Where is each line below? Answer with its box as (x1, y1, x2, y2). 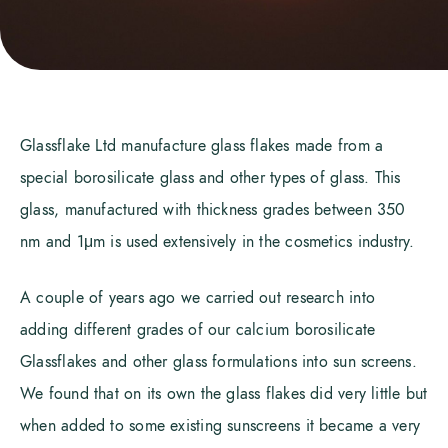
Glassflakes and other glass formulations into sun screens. (20, 351, 417, 373)
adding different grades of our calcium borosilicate (20, 319, 376, 341)
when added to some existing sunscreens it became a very (20, 415, 421, 437)
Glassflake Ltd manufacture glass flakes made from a (20, 135, 384, 157)
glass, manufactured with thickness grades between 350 (20, 199, 406, 221)
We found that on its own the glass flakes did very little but (20, 383, 428, 405)
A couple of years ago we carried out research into (20, 287, 376, 309)
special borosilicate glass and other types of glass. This (20, 167, 401, 189)
